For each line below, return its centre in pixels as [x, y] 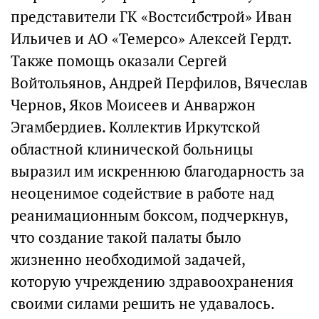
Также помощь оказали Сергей [119, 61]
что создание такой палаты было [126, 238]
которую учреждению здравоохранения [152, 282]
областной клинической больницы [132, 150]
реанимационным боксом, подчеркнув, [149, 216]
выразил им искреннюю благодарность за [158, 172]
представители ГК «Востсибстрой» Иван [151, 17]
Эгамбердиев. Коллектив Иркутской [136, 127]
